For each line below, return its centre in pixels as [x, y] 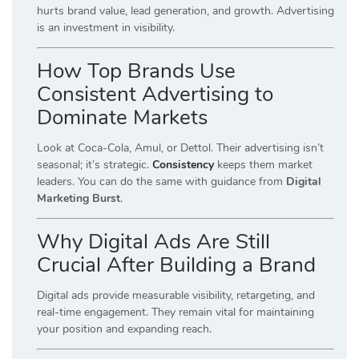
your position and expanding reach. [124, 329]
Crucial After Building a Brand [176, 265]
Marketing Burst [79, 199]
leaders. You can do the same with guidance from [161, 182]
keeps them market [263, 165]
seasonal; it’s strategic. [95, 165]
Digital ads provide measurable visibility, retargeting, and [176, 296]
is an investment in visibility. [106, 28]
